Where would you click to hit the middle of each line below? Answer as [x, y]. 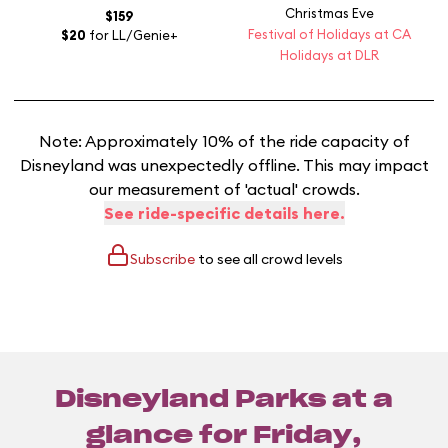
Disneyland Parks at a [224, 400]
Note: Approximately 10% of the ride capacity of [224, 141]
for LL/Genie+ [131, 35]
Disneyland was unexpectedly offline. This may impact [224, 165]
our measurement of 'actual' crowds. [224, 189]
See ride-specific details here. [224, 213]
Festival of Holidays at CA [329, 34]
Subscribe [162, 259]
